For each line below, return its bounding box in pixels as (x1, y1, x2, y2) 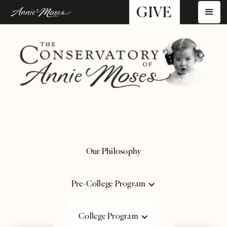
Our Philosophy (86, 147, 141, 156)
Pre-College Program (71, 180, 146, 188)
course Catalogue (84, 201, 143, 209)
